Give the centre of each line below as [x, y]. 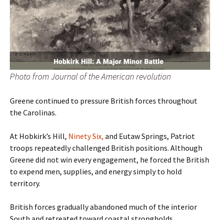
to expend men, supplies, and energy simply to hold [96, 171]
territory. [25, 183]
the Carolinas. [33, 112]
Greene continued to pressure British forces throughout [104, 100]
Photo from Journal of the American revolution [90, 76]
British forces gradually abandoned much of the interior [103, 206]
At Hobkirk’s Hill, [39, 136]
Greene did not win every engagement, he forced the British [110, 159]
